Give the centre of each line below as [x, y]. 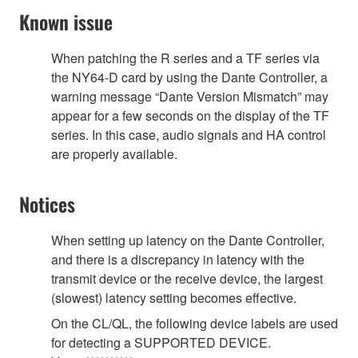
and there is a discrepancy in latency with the [178, 259]
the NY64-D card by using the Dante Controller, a [189, 77]
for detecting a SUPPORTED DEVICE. [161, 342]
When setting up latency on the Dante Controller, [188, 240]
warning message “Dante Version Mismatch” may [190, 96]
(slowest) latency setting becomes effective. [174, 297]
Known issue [66, 21]
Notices [47, 203]
